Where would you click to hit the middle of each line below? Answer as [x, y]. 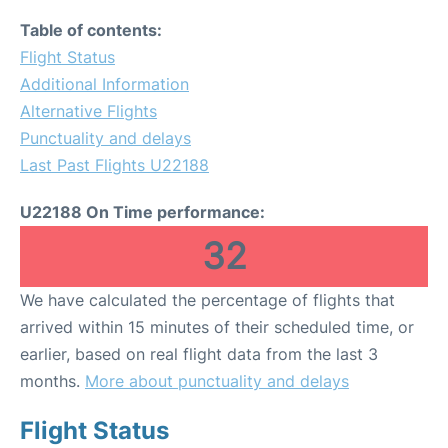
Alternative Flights [88, 110]
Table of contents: [91, 29]
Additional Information [104, 83]
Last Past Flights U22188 [114, 164]
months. [52, 380]
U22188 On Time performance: [142, 211]
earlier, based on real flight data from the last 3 [199, 353]
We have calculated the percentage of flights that [207, 299]
